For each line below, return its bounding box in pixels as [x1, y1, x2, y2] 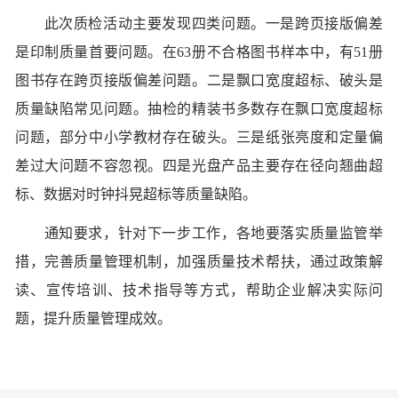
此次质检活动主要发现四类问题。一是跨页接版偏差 [15, 15, 383, 31]
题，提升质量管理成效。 [15, 310, 171, 326]
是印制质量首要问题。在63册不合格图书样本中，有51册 [15, 44, 383, 60]
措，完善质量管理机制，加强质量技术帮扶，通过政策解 [15, 253, 383, 269]
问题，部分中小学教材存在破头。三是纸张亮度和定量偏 [15, 129, 383, 145]
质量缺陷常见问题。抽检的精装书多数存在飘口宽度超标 [15, 100, 383, 116]
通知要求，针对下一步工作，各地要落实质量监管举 [15, 225, 383, 241]
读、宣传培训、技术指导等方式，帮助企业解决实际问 [15, 282, 383, 298]
